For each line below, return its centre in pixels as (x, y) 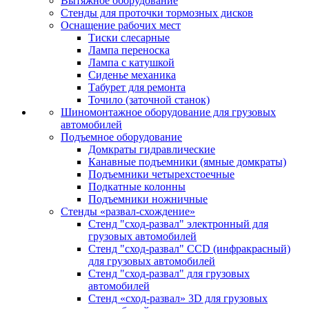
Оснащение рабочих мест (121, 25)
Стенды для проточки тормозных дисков (157, 13)
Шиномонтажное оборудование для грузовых (168, 112)
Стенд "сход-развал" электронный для (178, 224)
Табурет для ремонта (137, 87)
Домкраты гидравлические (152, 149)
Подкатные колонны (137, 187)
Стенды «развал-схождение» (128, 211)
